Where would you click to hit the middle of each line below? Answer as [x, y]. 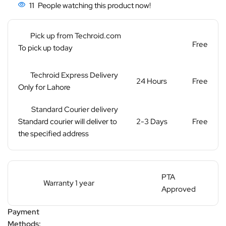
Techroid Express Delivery [74, 75]
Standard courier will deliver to [68, 121]
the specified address [53, 133]
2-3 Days [152, 121]
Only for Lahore [44, 87]
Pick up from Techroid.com [76, 36]
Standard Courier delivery [75, 109]
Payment [23, 212]
